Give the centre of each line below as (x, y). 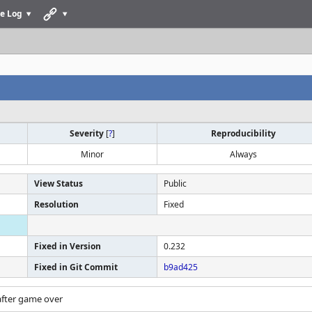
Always (243, 154)
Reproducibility (243, 133)
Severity (88, 133)
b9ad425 (181, 267)
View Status (58, 184)
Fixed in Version (68, 246)
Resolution (56, 204)
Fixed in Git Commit (76, 267)
